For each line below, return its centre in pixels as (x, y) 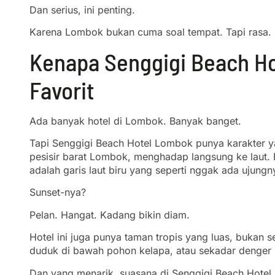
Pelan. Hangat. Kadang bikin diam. (110, 215)
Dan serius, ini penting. (82, 10)
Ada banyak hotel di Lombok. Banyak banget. (135, 121)
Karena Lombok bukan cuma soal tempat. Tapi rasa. (150, 32)
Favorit (62, 90)
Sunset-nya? (58, 192)
